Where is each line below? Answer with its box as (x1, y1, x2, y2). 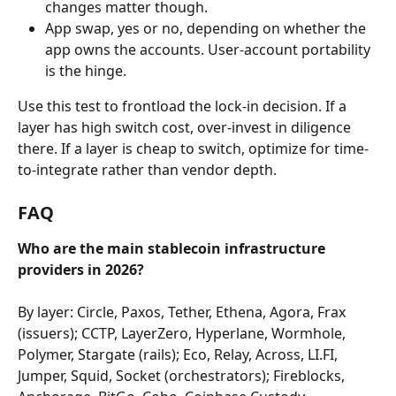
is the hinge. (45, 60, 126, 80)
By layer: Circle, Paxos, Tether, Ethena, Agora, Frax (18, 301, 349, 322)
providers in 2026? (18, 259, 144, 279)
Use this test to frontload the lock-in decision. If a (18, 95, 350, 116)
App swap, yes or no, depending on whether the (45, 18, 369, 38)
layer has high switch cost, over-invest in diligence (18, 117, 354, 137)
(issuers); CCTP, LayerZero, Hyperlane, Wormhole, (18, 323, 349, 343)
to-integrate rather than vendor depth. (18, 159, 277, 179)
